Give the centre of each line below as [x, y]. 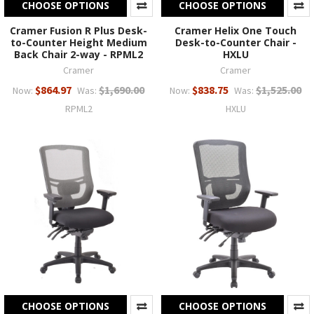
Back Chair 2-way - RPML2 [78, 55]
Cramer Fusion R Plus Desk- [78, 31]
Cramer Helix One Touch [235, 31]
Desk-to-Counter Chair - [235, 43]
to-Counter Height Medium [78, 43]
